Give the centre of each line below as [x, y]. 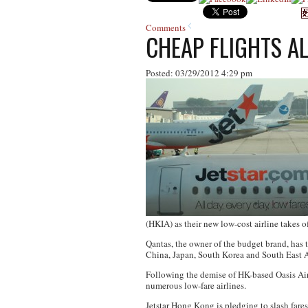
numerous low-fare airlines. [196, 285]
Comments [166, 27]
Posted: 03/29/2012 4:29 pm [199, 73]
